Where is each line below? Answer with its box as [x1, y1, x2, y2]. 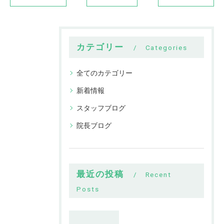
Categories [145, 43, 187, 51]
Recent [145, 170, 172, 178]
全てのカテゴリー [76, 69, 132, 77]
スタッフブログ [76, 104, 125, 112]
